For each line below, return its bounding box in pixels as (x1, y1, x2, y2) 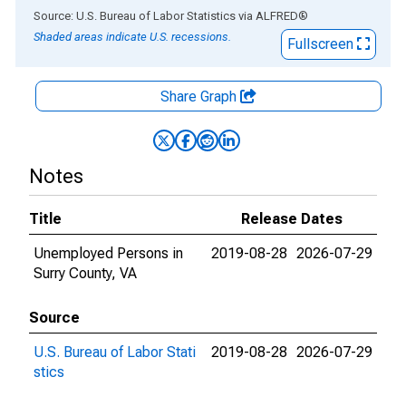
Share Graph (160, 88, 240, 105)
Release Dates (241, 210, 343, 227)
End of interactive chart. (15, 6, 164, 24)
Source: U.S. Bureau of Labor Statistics (34, 9, 236, 23)
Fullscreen (287, 35, 357, 53)
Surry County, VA (34, 265, 137, 282)
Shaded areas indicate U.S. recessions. (34, 30, 231, 43)
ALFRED (256, 9, 298, 23)
